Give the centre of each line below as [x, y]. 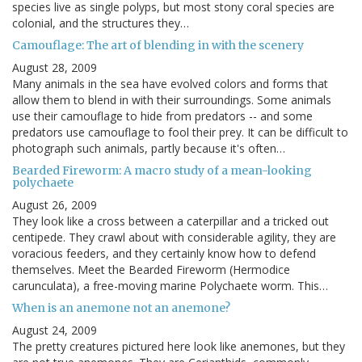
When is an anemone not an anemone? [121, 308]
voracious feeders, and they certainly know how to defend [164, 254]
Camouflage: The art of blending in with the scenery [158, 46]
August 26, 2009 [55, 205]
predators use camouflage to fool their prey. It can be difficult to [180, 133]
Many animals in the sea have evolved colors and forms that [170, 84]
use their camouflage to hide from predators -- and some [162, 116]
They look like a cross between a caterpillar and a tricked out [170, 221]
